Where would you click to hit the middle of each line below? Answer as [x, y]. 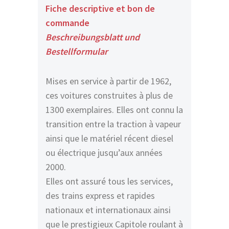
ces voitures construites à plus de [109, 95]
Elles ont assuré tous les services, [109, 181]
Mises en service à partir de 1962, [108, 81]
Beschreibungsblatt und [93, 37]
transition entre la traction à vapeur [113, 124]
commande [67, 23]
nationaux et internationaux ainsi [108, 210]
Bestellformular [77, 51]
